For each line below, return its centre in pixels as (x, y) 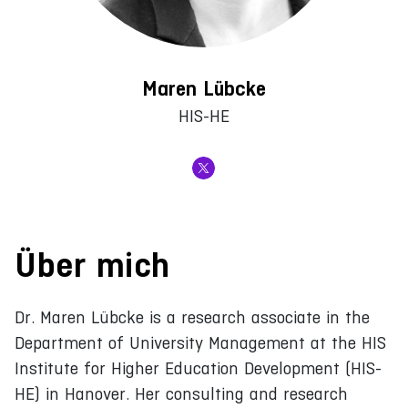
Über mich (92, 265)
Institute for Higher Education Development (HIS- (198, 368)
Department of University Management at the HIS (200, 342)
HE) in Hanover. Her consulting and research (181, 393)
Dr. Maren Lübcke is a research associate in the (192, 317)
